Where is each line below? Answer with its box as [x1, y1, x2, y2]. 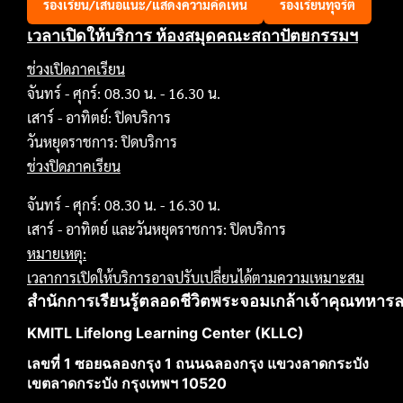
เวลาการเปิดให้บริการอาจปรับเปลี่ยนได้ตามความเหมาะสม [27, 267, 364, 287]
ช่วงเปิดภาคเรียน [27, 58, 125, 78]
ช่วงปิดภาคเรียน [27, 156, 121, 175]
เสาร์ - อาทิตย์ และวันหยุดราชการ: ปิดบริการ [27, 219, 286, 238]
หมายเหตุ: [27, 243, 86, 263]
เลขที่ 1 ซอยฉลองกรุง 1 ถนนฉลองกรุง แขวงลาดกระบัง [27, 354, 369, 372]
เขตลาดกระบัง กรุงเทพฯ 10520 [27, 373, 227, 392]
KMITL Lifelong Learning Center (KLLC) [27, 323, 304, 342]
